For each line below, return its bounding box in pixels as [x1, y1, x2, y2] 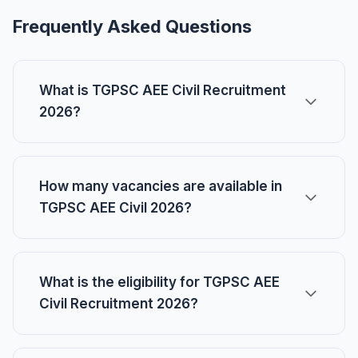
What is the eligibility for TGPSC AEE [39, 274, 280, 290]
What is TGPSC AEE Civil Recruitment [39, 82, 286, 98]
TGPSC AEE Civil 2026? [39, 200, 192, 216]
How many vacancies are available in [39, 178, 282, 194]
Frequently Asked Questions [13, 16, 252, 37]
